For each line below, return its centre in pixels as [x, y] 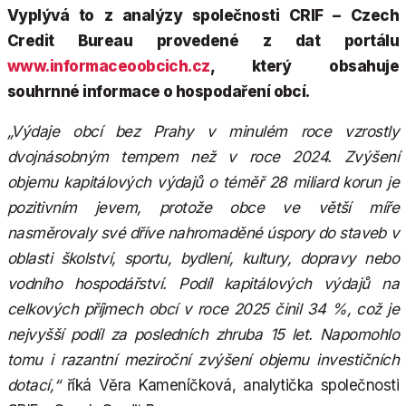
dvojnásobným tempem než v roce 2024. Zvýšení [203, 156]
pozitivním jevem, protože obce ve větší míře [203, 207]
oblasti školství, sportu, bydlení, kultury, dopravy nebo [203, 258]
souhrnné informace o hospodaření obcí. [159, 91]
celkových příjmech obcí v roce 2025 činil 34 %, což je [203, 309]
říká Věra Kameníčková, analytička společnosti [229, 385]
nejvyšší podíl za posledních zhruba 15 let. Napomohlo [203, 334]
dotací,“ [34, 385]
